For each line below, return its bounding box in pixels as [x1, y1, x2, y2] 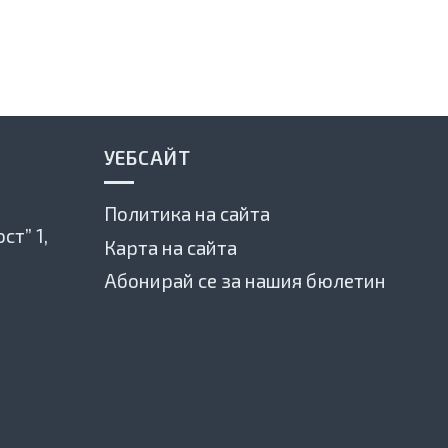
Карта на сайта [103, 235, 237, 259]
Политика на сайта [103, 202, 270, 226]
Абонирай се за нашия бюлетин [103, 269, 386, 293]
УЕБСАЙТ [103, 145, 192, 169]
